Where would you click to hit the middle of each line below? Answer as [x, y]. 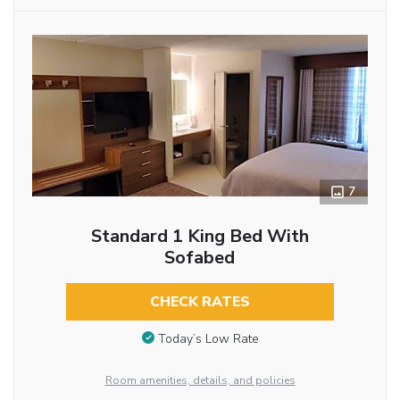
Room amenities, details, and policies [200, 380]
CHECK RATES [200, 302]
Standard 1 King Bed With [200, 237]
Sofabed [200, 258]
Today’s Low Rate [208, 338]
